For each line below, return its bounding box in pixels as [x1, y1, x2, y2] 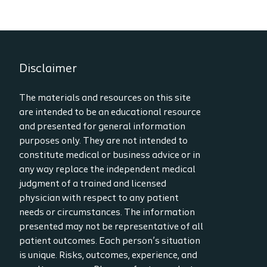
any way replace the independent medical [19, 165, 195, 175]
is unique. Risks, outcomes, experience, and [19, 251, 197, 260]
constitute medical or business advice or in [19, 151, 200, 160]
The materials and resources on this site [19, 94, 191, 103]
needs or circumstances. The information [19, 208, 195, 218]
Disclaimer [19, 63, 77, 75]
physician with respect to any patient [19, 194, 179, 203]
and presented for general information [19, 122, 185, 132]
